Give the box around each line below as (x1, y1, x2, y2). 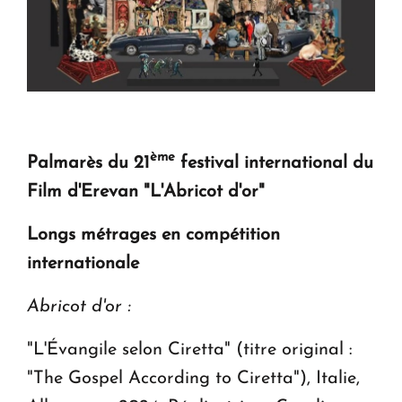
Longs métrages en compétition (27, 225, 280, 244)
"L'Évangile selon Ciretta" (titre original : (27, 340, 353, 359)
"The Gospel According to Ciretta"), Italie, (27, 369, 360, 388)
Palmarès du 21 (27, 153, 150, 172)
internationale (27, 254, 139, 273)
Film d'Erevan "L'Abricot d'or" (27, 182, 265, 201)
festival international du (175, 153, 373, 172)
